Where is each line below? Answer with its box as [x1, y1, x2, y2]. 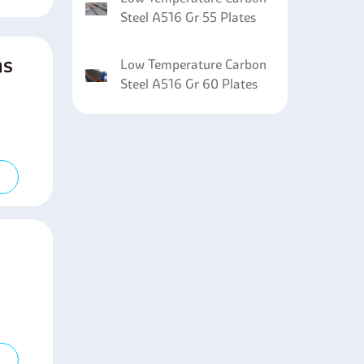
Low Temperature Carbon [119, 56, 266, 72]
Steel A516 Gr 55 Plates [120, 9, 256, 25]
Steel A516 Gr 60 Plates [119, 76, 258, 92]
